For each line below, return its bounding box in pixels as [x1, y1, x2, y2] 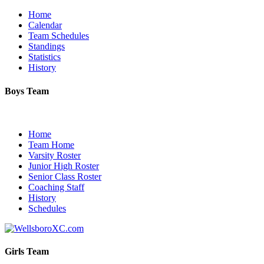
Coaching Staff [28, 182, 84, 192]
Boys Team [5, 85, 49, 96]
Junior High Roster [28, 161, 99, 171]
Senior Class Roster [28, 171, 101, 181]
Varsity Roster [28, 150, 81, 160]
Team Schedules [28, 31, 89, 41]
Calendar [28, 20, 62, 31]
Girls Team [5, 246, 49, 257]
